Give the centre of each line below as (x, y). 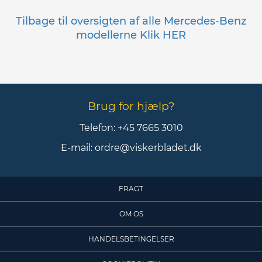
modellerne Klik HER (131, 35)
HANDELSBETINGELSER (131, 239)
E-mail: (77, 148)
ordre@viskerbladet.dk (148, 148)
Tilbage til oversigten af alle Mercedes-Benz (131, 21)
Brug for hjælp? (131, 106)
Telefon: (98, 128)
